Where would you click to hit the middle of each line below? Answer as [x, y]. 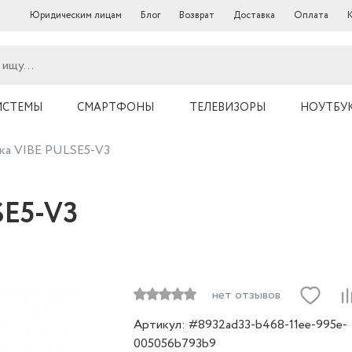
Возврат [197, 15]
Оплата [311, 15]
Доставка [254, 15]
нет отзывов [246, 295]
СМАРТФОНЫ [115, 108]
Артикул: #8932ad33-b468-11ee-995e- [240, 325]
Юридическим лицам [76, 15]
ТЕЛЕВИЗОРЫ [227, 108]
